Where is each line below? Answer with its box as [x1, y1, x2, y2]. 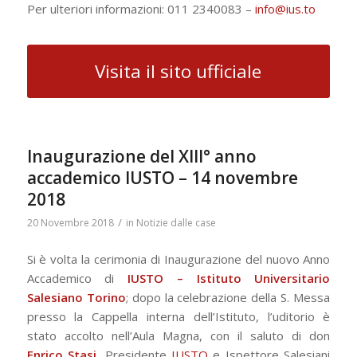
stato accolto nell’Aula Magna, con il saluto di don [26, 327, 331, 343]
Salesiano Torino [26, 288, 126, 305]
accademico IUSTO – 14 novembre [26, 167, 298, 190]
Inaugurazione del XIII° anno [26, 145, 257, 168]
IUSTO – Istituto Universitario [127, 269, 331, 286]
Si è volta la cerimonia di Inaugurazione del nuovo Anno [26, 250, 331, 267]
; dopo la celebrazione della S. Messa [125, 288, 331, 305]
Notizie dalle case [135, 216, 216, 230]
